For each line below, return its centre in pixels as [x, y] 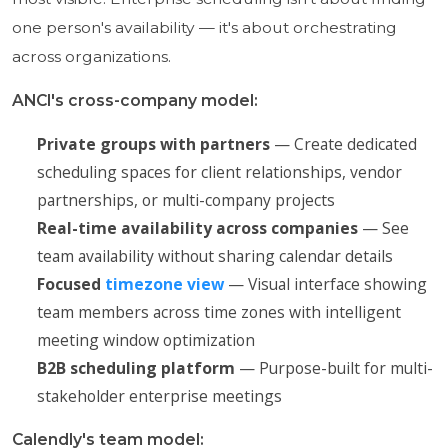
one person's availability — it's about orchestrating [204, 27]
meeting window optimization [145, 339]
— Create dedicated [343, 143]
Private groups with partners [153, 143]
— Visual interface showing [325, 283]
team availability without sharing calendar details [214, 255]
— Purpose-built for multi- [333, 367]
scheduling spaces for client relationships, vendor [219, 171]
